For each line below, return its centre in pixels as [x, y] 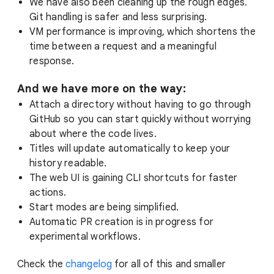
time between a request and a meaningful [123, 46]
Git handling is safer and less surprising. [118, 17]
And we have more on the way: [102, 88]
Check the [41, 264]
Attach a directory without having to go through [140, 104]
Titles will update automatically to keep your [130, 148]
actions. [48, 192]
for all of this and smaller [168, 264]
